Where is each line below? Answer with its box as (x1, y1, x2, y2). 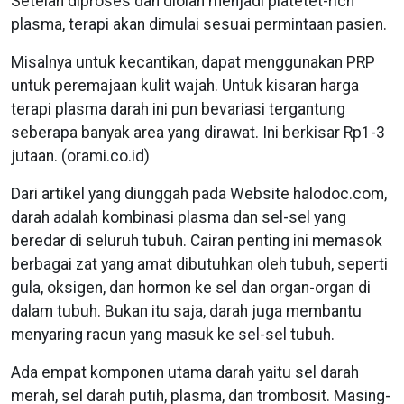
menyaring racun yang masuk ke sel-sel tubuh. (11, 325, 335, 344)
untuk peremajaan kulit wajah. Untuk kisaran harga (11, 76, 359, 95)
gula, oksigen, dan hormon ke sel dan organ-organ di (11, 278, 371, 297)
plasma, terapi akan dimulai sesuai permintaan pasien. (11, 14, 387, 33)
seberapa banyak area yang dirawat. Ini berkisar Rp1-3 (11, 123, 385, 142)
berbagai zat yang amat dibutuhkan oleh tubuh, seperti (11, 254, 388, 273)
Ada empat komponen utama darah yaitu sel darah (11, 363, 359, 381)
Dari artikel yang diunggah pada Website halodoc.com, (11, 184, 387, 203)
